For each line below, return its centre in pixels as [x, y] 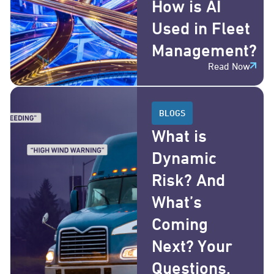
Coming [180, 224]
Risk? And [188, 180]
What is [179, 135]
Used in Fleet [201, 28]
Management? [204, 50]
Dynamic [184, 157]
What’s [177, 202]
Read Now [229, 66]
